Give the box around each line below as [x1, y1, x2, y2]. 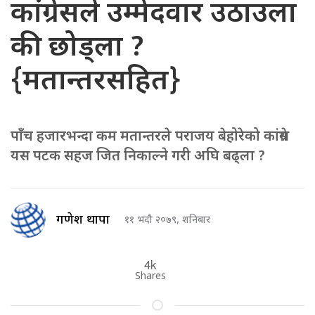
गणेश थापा [56, 212, 110, 229]
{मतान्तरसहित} [11, 64, 181, 101]
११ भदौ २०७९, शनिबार [124, 213, 210, 227]
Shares [135, 270, 166, 284]
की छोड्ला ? [11, 30, 145, 67]
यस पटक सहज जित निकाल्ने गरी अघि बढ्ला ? [11, 148, 265, 167]
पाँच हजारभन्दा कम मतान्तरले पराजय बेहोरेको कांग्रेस [11, 128, 289, 147]
